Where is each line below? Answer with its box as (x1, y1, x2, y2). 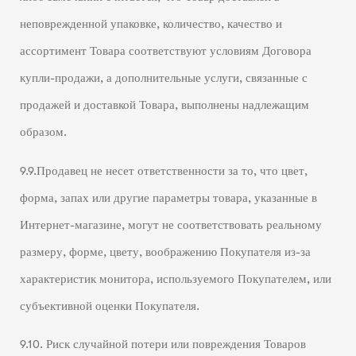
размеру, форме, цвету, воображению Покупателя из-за (19, 245, 311, 259)
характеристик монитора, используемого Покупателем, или (19, 272, 331, 286)
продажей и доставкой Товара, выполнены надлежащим (19, 99, 309, 113)
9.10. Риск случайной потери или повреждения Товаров (19, 338, 306, 352)
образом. (19, 126, 67, 140)
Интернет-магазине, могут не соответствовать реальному (19, 218, 322, 232)
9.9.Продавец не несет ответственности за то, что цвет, (19, 164, 308, 178)
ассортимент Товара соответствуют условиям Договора (19, 44, 311, 59)
